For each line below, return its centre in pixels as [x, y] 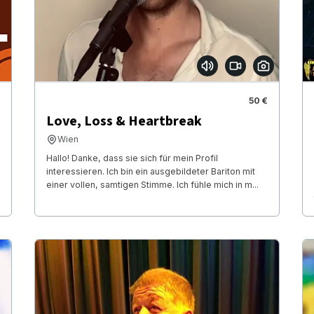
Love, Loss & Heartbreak [124, 122]
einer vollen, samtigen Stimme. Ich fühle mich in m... [152, 185]
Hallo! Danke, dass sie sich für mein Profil [132, 158]
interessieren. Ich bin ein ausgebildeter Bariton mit [150, 172]
